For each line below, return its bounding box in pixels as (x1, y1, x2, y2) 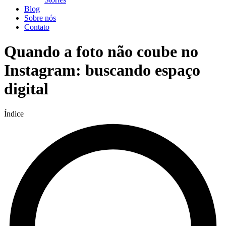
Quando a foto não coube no (4, 42, 198, 61)
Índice (4, 109, 24, 118)
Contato (24, 23, 49, 31)
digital (4, 80, 48, 98)
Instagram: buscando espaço (4, 61, 200, 80)
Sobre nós (24, 14, 56, 22)
